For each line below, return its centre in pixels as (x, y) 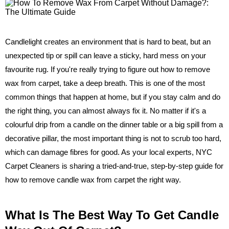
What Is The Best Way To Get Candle (112, 215)
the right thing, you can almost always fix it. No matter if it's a (106, 110)
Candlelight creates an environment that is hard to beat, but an (108, 41)
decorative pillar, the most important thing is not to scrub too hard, (113, 138)
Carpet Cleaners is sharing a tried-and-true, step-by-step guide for (114, 166)
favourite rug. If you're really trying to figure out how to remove (108, 69)
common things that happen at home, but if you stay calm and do (113, 97)
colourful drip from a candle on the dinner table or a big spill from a (114, 124)
